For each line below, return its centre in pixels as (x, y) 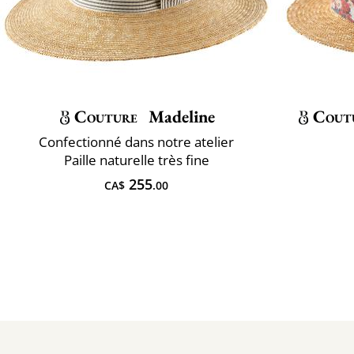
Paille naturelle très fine (136, 160)
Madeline (180, 116)
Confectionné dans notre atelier (136, 141)
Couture (106, 116)
